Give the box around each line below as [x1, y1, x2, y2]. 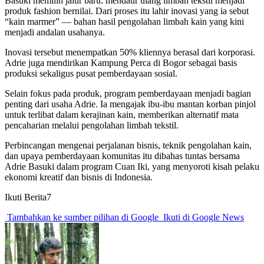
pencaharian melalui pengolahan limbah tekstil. [5, 120, 179, 130]
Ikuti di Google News [161, 212, 244, 222]
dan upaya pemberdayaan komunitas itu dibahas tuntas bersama [5, 150, 240, 161]
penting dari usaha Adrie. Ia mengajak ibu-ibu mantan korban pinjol [5, 98, 256, 109]
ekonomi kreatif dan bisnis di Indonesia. [5, 171, 153, 182]
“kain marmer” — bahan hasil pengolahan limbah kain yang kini [5, 16, 244, 27]
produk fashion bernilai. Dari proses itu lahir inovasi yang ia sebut [5, 5, 249, 16]
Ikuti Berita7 [5, 192, 51, 202]
